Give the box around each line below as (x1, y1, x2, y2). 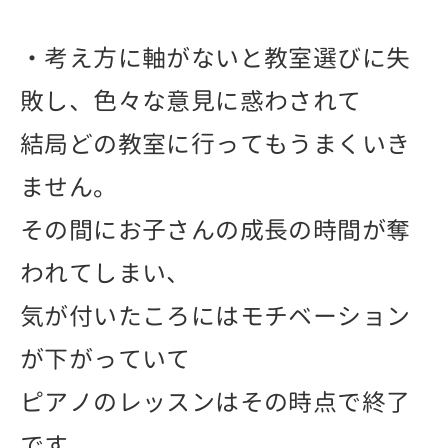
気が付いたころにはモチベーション (20, 298, 411, 333)
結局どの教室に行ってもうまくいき (20, 126, 411, 161)
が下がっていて (20, 341, 191, 376)
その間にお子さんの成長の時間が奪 (20, 212, 411, 247)
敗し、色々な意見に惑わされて (20, 83, 362, 118)
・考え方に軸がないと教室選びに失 (20, 40, 411, 75)
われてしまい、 (20, 255, 191, 290)
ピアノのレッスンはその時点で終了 (20, 384, 411, 419)
